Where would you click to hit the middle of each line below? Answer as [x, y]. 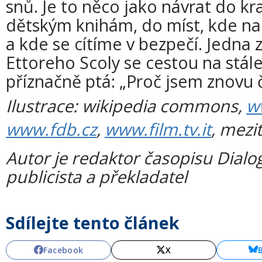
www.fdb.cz [51, 129]
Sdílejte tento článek [93, 222]
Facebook [63, 250]
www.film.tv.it [158, 129]
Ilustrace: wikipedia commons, [126, 106]
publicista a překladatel [96, 176]
